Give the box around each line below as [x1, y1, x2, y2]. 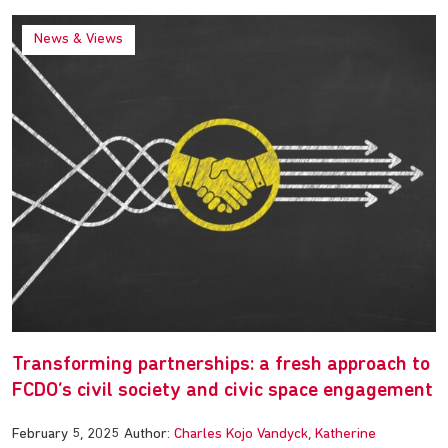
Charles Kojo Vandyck [174, 427, 308, 443]
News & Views [34, 31, 123, 47]
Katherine [315, 427, 376, 443]
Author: [124, 427, 174, 443]
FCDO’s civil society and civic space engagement [12, 381, 433, 402]
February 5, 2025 [12, 427, 119, 443]
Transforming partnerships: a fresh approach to [12, 355, 430, 376]
